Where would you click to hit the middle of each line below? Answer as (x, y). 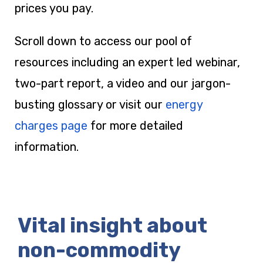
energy (184, 105)
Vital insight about (112, 226)
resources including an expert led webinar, (127, 63)
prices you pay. (55, 9)
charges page (51, 126)
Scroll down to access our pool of (103, 41)
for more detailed (135, 126)
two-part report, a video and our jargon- (123, 84)
